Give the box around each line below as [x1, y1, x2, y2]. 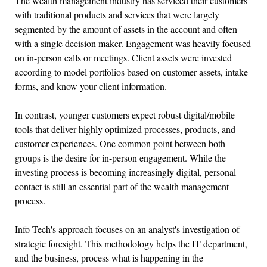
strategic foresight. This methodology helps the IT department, [15, 237, 247, 250]
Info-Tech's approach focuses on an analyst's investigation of [15, 222, 240, 235]
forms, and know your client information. [15, 79, 167, 92]
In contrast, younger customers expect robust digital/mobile [15, 108, 235, 121]
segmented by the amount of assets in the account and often [15, 22, 237, 35]
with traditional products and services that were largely [15, 8, 219, 21]
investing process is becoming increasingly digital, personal [15, 165, 236, 178]
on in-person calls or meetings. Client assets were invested [15, 51, 232, 64]
